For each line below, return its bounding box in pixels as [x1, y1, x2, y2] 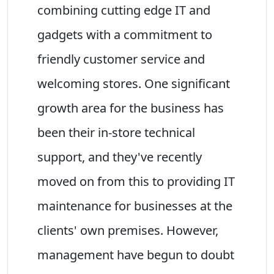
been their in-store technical [37, 124, 195, 141]
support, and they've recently [37, 148, 202, 165]
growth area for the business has [37, 99, 224, 116]
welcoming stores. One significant [37, 75, 230, 92]
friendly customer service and [37, 50, 205, 67]
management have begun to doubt [37, 246, 234, 263]
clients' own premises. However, [37, 221, 218, 239]
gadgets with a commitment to [37, 26, 212, 43]
